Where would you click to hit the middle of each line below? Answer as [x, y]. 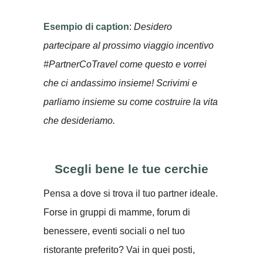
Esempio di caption [86, 26]
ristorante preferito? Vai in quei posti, [119, 249]
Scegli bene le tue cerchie [131, 168]
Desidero [153, 26]
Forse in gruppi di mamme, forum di [117, 212]
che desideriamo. [79, 120]
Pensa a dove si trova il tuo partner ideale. [131, 193]
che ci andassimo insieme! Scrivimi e [120, 83]
